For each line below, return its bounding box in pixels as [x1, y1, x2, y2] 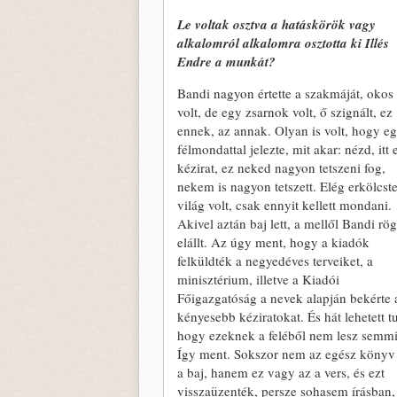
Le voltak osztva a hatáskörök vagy [177, 15, 376, 34]
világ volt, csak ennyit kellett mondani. [177, 196, 392, 214]
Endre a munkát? [177, 52, 276, 71]
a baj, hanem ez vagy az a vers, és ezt [177, 363, 385, 381]
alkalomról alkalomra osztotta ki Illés [177, 34, 389, 52]
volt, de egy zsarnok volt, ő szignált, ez [177, 103, 393, 121]
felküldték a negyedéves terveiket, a [177, 252, 373, 269]
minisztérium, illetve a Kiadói [177, 270, 339, 288]
